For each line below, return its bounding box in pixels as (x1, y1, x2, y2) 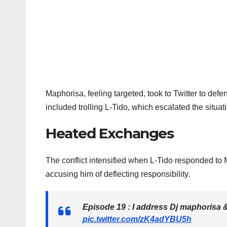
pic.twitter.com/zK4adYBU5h (83, 215, 192, 224)
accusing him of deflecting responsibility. (46, 170, 190, 179)
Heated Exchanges (46, 124, 174, 142)
